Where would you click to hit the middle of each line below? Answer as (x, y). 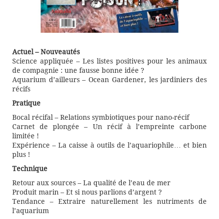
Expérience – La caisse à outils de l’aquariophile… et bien (109, 145)
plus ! (21, 155)
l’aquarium (31, 211)
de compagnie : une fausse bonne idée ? (78, 71)
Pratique (26, 103)
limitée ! (26, 136)
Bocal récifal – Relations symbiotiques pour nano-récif (101, 118)
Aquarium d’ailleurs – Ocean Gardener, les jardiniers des (109, 80)
